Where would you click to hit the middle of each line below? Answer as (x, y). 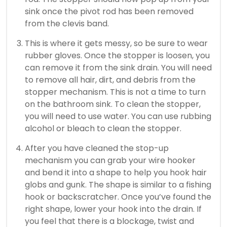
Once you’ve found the (166, 197)
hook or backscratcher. (72, 197)
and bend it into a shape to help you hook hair (116, 173)
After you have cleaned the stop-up (97, 148)
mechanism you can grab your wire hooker (110, 161)
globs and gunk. (56, 185)
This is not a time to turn (158, 92)
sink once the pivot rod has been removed (109, 12)
